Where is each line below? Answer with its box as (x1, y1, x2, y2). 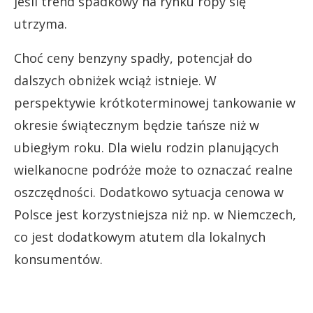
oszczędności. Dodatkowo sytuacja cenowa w (14, 183, 284, 201)
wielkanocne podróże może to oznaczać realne (14, 161, 293, 178)
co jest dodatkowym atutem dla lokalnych (14, 228, 265, 245)
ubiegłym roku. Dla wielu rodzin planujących (14, 138, 279, 156)
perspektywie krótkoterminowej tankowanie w (14, 94, 296, 111)
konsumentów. (14, 250, 103, 268)
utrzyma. (14, 15, 67, 32)
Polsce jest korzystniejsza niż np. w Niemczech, (14, 205, 296, 223)
